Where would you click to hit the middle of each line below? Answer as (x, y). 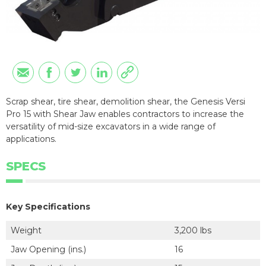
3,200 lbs (193, 230)
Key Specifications (48, 206)
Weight (26, 230)
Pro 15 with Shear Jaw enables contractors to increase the (125, 114)
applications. (31, 139)
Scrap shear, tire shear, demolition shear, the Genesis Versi (126, 101)
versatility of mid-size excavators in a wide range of (111, 126)
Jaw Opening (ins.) (48, 249)
